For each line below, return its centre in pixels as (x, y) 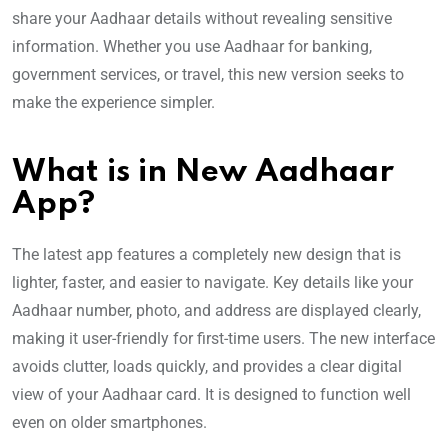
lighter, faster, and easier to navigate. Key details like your (212, 283)
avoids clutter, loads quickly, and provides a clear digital (207, 367)
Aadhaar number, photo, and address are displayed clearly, (216, 311)
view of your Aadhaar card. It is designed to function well (211, 395)
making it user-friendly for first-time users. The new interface (223, 339)
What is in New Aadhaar (203, 173)
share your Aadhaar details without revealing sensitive (202, 19)
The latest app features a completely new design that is (206, 255)
